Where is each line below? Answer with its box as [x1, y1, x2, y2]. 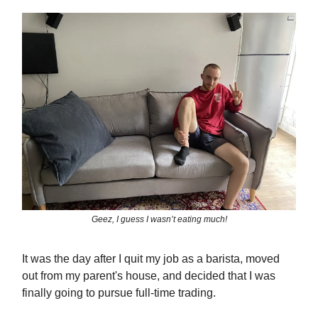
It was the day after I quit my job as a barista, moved [22, 253, 280, 265]
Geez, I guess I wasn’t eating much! [91, 214, 227, 225]
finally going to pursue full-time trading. [22, 287, 216, 300]
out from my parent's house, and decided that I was [22, 270, 275, 283]
